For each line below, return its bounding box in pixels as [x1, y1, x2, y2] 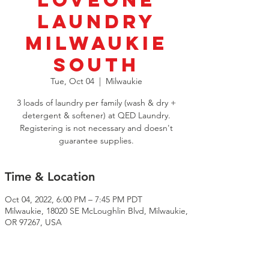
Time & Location [5, 169, 95, 184]
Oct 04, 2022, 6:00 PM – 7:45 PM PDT [5, 194, 142, 205]
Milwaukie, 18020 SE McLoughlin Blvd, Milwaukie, [5, 205, 188, 217]
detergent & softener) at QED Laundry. [22, 110, 171, 121]
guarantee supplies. [59, 135, 134, 147]
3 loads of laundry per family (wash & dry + [17, 97, 176, 109]
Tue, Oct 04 [50, 76, 94, 87]
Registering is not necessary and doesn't [20, 122, 173, 134]
